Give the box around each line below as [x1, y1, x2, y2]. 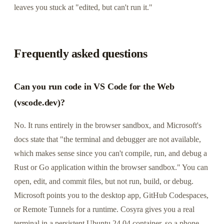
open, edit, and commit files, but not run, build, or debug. [14, 176, 193, 185]
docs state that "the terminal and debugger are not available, [14, 134, 201, 143]
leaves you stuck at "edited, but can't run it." [14, 2, 152, 11]
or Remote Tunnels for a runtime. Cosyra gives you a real [14, 204, 194, 213]
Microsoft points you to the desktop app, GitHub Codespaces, [14, 190, 208, 199]
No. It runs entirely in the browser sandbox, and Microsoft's [14, 120, 201, 129]
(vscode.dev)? [14, 97, 65, 107]
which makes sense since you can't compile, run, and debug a [14, 148, 207, 157]
